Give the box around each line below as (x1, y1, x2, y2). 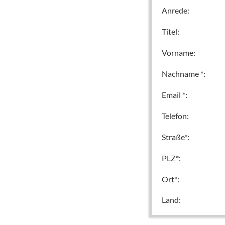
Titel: (161, 27, 179, 36)
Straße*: (161, 132, 189, 142)
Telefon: (161, 111, 189, 121)
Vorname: (161, 48, 195, 57)
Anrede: (161, 6, 189, 15)
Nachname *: (161, 69, 205, 78)
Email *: (161, 90, 187, 99)
